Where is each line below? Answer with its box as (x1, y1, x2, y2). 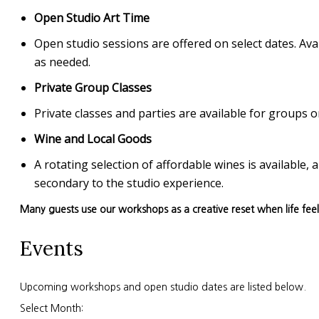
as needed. (34, 54, 90, 70)
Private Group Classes (34, 80, 152, 96)
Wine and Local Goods (34, 131, 152, 147)
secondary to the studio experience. (34, 175, 224, 192)
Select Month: (20, 303, 83, 313)
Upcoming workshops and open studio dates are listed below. (20, 281, 306, 292)
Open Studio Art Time (34, 10, 150, 26)
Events (20, 235, 83, 261)
